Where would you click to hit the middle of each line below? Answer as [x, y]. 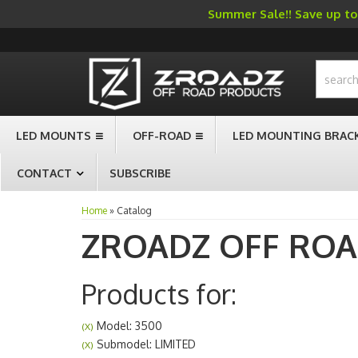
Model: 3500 [128, 326]
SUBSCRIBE [140, 173]
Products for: [159, 294]
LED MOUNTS [54, 135]
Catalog [134, 211]
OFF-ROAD [162, 135]
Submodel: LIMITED [145, 344]
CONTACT [44, 173]
